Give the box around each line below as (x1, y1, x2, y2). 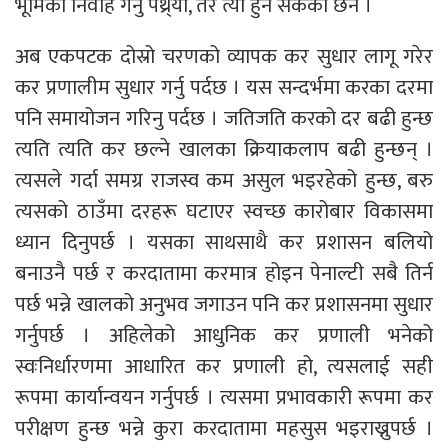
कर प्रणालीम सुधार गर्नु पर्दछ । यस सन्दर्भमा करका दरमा (15, 69, 433, 105)
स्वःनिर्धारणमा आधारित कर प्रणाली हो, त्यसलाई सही (15, 348, 433, 384)
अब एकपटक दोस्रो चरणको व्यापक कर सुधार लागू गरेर (15, 38, 433, 74)
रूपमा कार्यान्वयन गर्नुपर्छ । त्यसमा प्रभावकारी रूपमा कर (15, 379, 433, 415)
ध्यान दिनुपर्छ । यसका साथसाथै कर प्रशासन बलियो (15, 224, 433, 260)
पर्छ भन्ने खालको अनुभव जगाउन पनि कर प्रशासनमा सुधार (15, 286, 433, 322)
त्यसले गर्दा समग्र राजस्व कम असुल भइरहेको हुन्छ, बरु (15, 162, 433, 198)
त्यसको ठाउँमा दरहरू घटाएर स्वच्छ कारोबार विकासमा (15, 193, 433, 229)
